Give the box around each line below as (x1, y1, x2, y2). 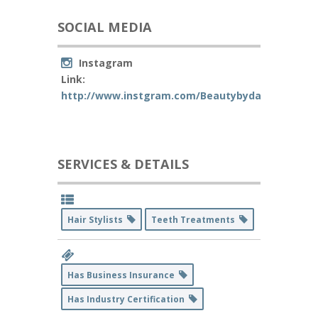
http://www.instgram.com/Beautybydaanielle (60, 89, 295, 102)
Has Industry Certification (67, 293, 189, 305)
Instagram (78, 56, 133, 70)
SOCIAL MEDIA (57, 18, 152, 35)
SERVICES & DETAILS (57, 155, 189, 172)
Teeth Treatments (150, 214, 239, 226)
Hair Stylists (67, 214, 127, 226)
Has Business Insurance (67, 269, 179, 281)
